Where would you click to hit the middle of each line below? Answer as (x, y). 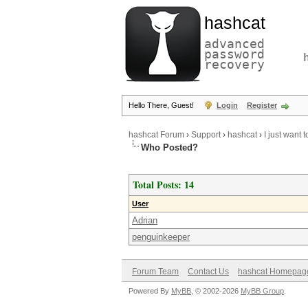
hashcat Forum (156, 135)
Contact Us (208, 272)
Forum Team (155, 272)
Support (206, 135)
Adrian (145, 220)
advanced (234, 44)
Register (262, 105)
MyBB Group (262, 291)
